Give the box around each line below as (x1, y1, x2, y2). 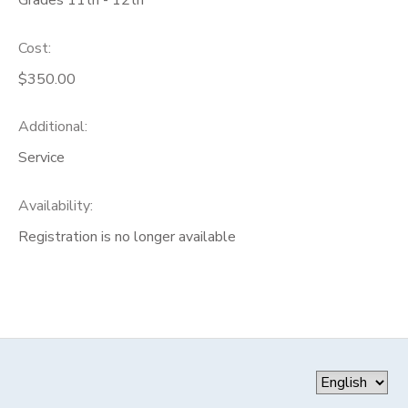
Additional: (18, 117, 87, 138)
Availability (18, 196, 90, 217)
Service (18, 148, 65, 168)
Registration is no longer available (18, 227, 236, 248)
